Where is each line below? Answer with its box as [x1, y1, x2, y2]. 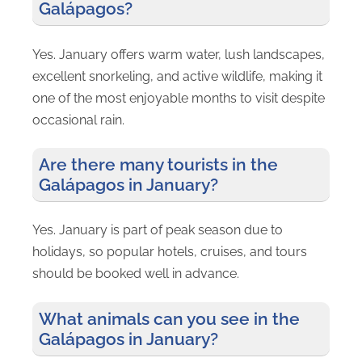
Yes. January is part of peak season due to [32, 222, 283, 238]
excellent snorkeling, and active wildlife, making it [32, 68, 322, 84]
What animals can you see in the [39, 308, 300, 329]
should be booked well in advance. [32, 266, 239, 282]
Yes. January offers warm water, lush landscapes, [32, 46, 325, 62]
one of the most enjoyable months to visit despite [32, 90, 325, 106]
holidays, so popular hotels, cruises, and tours [32, 244, 307, 260]
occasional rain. [32, 112, 124, 128]
